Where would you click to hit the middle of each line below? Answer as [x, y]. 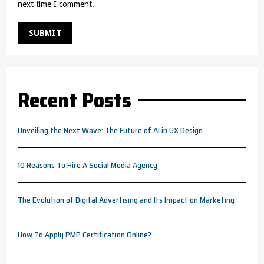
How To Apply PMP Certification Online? [85, 235]
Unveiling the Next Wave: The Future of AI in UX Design [110, 130]
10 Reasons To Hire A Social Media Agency [88, 165]
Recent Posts [75, 100]
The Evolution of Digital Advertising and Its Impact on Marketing [126, 200]
